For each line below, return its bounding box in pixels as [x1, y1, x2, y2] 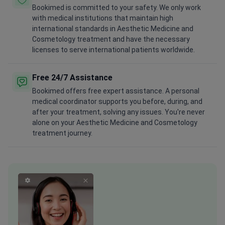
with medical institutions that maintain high [32, 14, 173, 23]
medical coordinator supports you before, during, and [32, 97, 202, 106]
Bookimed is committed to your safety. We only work [32, 4, 201, 12]
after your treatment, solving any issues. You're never [32, 108, 205, 117]
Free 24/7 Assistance [32, 73, 113, 83]
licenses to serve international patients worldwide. [32, 46, 195, 54]
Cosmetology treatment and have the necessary [32, 35, 190, 44]
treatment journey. [32, 129, 92, 138]
